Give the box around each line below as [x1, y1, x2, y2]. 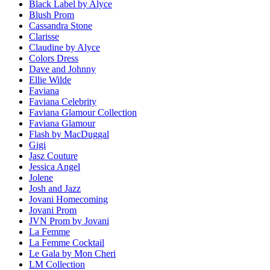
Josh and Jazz [29, 183, 81, 194]
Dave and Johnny [29, 64, 96, 75]
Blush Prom [29, 10, 74, 20]
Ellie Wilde [29, 75, 71, 86]
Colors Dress [29, 53, 78, 64]
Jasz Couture [29, 151, 78, 162]
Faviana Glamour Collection [29, 107, 137, 118]
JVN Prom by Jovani [29, 216, 109, 227]
